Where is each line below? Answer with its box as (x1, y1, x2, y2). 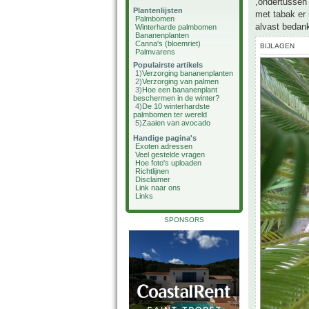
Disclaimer (135, 175, 170, 183)
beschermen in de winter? (133, 94, 219, 102)
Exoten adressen (135, 142, 192, 150)
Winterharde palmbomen (135, 23, 217, 31)
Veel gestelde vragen (135, 150, 205, 159)
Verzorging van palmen (142, 77, 219, 86)
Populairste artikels (133, 61, 203, 69)
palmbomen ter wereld (133, 110, 207, 119)
